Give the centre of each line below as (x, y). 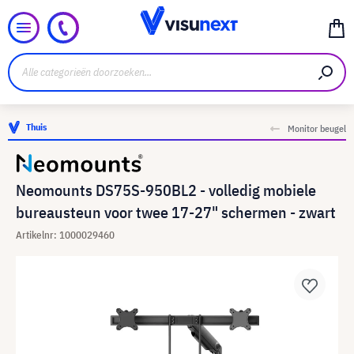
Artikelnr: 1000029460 (65, 235)
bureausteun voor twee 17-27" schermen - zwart (176, 212)
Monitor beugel (317, 128)
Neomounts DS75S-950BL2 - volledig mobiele (166, 190)
